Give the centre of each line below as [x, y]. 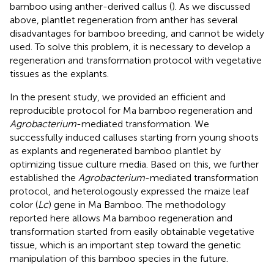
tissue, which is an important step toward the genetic [125, 245]
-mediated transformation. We [143, 124]
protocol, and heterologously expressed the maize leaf [129, 191]
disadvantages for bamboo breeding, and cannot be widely [137, 33]
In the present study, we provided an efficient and [118, 97]
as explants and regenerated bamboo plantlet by [115, 150]
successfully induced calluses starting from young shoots [134, 137]
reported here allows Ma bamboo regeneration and [121, 218]
